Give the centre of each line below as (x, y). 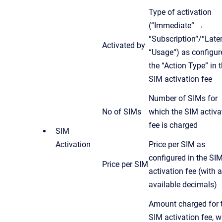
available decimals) (183, 184)
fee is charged (173, 125)
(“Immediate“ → (176, 25)
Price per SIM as (177, 144)
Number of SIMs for (183, 98)
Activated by (124, 45)
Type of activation (180, 12)
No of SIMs (122, 111)
